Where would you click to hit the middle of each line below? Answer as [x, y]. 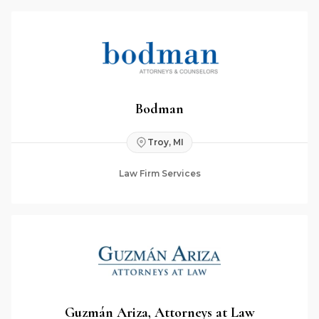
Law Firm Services [159, 173]
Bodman [159, 109]
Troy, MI [165, 142]
